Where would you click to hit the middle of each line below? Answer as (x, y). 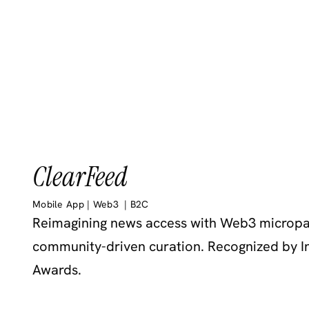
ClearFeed (80, 176)
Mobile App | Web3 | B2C (92, 204)
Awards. (57, 269)
